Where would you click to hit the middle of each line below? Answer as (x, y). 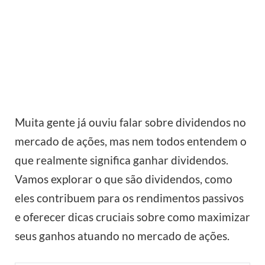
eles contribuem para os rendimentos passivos (129, 198)
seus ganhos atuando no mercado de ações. (122, 236)
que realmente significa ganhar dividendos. (122, 160)
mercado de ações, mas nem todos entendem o (131, 141)
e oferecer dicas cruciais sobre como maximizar (132, 217)
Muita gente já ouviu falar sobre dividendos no (130, 122)
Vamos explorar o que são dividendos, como (124, 179)
